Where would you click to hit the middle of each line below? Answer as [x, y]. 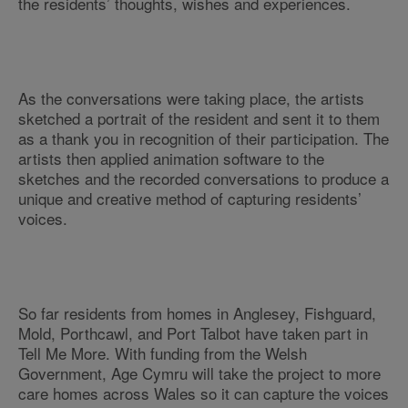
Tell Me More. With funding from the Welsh [163, 353]
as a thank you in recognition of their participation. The [204, 138]
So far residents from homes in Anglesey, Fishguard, [197, 313]
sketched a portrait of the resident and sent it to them [199, 118]
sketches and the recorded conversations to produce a [204, 178]
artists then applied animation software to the [171, 158]
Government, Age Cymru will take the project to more [199, 373]
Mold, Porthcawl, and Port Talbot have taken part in [193, 333]
